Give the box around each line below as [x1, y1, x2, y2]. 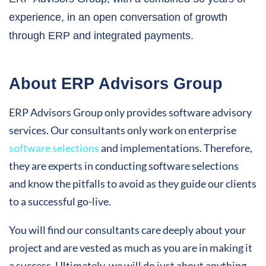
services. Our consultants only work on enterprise [9, 123, 236, 137]
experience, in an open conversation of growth [9, 11, 227, 24]
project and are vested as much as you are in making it [9, 241, 252, 255]
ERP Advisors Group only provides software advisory [9, 106, 252, 119]
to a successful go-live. [9, 195, 111, 208]
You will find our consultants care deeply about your [9, 223, 246, 237]
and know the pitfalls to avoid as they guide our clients [9, 177, 256, 191]
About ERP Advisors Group [9, 75, 223, 93]
